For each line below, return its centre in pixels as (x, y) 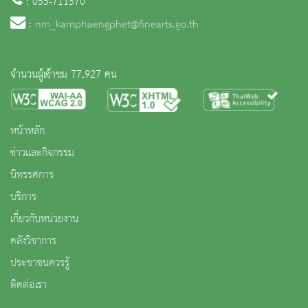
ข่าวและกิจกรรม (42, 153)
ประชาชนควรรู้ (40, 263)
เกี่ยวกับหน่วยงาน (44, 219)
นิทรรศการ (32, 175)
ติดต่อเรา (29, 285)
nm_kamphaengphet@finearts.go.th (117, 24)
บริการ (23, 197)
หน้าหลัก (27, 131)
